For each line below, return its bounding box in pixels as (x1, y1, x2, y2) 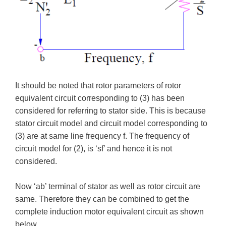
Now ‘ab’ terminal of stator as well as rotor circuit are (15, 182, 200, 191)
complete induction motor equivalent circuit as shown (15, 207, 204, 216)
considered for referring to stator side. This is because (15, 106, 206, 115)
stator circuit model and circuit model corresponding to (15, 119, 207, 128)
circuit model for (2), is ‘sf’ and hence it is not (15, 144, 172, 153)
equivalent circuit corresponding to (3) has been (15, 93, 185, 102)
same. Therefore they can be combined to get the (15, 195, 189, 204)
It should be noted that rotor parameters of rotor (15, 81, 181, 90)
